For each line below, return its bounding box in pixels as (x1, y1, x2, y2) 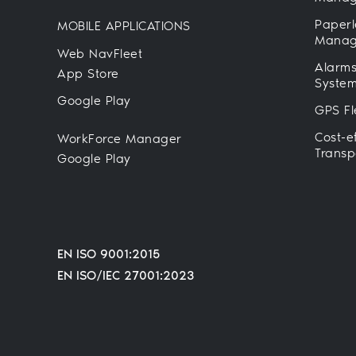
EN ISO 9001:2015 (57, 246, 160, 261)
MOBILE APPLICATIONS (57, 17, 191, 33)
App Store (57, 65, 119, 81)
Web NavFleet (57, 45, 142, 61)
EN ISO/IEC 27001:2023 (57, 267, 194, 283)
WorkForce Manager (57, 130, 182, 146)
